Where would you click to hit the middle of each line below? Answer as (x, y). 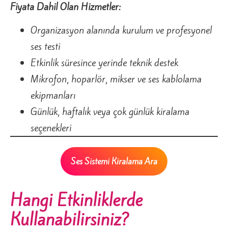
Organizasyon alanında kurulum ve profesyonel (121, 30)
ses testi (45, 47)
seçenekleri (51, 128)
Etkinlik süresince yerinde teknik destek (104, 63)
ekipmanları (53, 95)
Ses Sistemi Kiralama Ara (114, 162)
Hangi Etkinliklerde (76, 200)
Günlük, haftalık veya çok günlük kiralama (110, 112)
